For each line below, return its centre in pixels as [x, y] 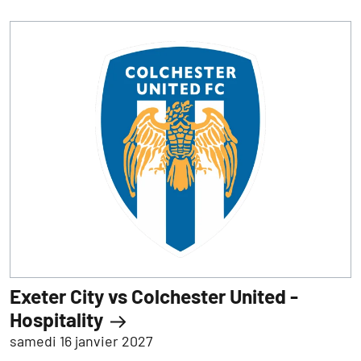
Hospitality [58, 319]
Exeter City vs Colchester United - [154, 295]
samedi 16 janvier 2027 [81, 340]
